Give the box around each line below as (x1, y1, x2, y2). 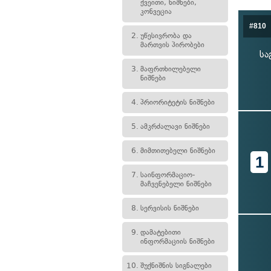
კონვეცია (140, 7, 172, 16)
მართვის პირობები (140, 41, 204, 49)
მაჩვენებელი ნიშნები (140, 180, 212, 188)
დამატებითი (140, 228, 181, 237)
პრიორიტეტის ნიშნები (140, 98, 215, 106)
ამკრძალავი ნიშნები (140, 122, 210, 131)
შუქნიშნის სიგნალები (140, 261, 212, 270)
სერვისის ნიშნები (140, 204, 199, 212)
